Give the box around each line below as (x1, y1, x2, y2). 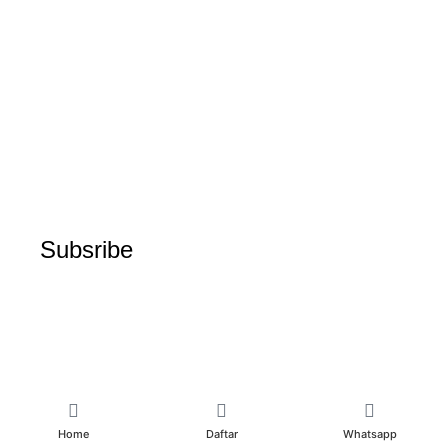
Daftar (205, 426, 238, 441)
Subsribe (40, 235, 133, 263)
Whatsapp (342, 426, 397, 441)
